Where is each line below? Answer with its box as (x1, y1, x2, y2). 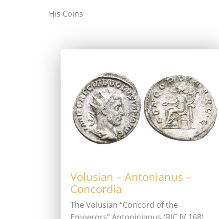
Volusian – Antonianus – (70, 169, 191, 184)
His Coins (49, 8, 83, 19)
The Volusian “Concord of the (70, 199, 178, 210)
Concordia (70, 181, 122, 196)
